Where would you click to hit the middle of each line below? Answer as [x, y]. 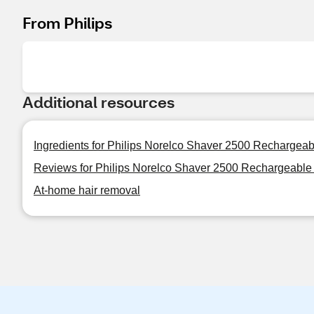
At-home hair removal [87, 190]
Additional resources [98, 102]
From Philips [67, 23]
